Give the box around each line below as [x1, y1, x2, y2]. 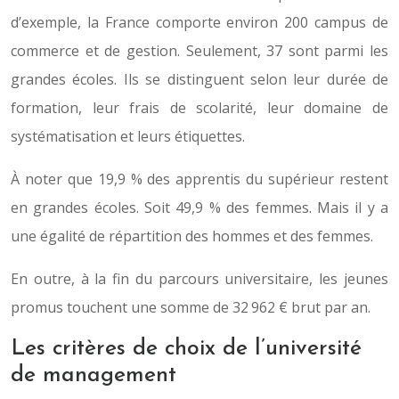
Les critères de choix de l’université [11, 338, 362, 360]
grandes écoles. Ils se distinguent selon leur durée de [11, 69, 388, 89]
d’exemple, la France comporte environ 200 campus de [11, 12, 388, 32]
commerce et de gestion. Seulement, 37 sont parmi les [11, 41, 388, 61]
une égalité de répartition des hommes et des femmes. [11, 226, 373, 246]
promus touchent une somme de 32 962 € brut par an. [11, 297, 370, 317]
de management [11, 364, 176, 387]
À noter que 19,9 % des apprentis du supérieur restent [11, 169, 388, 189]
